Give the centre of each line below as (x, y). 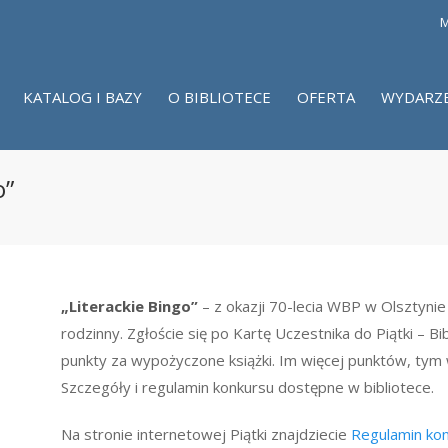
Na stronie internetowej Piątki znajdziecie (205, 434)
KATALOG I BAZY (82, 97)
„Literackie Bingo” (131, 306)
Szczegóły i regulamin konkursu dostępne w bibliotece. (247, 387)
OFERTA (326, 97)
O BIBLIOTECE (219, 97)
